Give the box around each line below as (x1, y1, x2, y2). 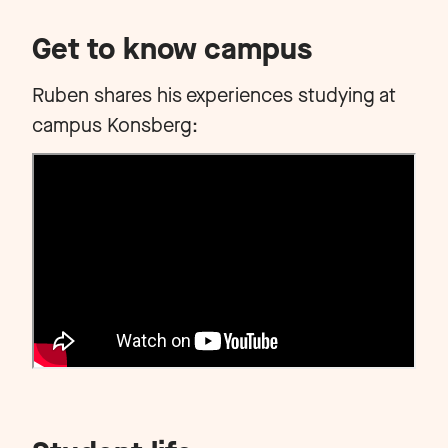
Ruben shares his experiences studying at (32, 82, 396, 109)
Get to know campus (32, 29, 312, 69)
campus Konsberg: (32, 112, 198, 139)
